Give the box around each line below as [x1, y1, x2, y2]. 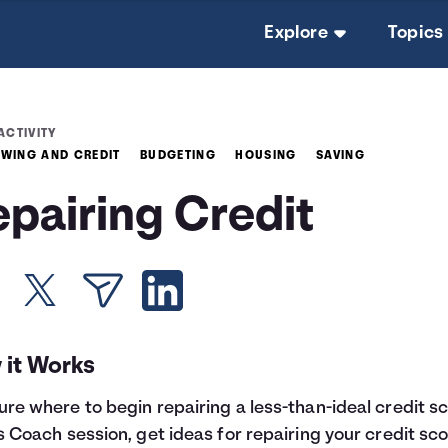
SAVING [315, 150, 365, 162]
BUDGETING [140, 150, 216, 162]
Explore [264, 24, 329, 43]
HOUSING [235, 150, 297, 162]
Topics [388, 24, 444, 43]
